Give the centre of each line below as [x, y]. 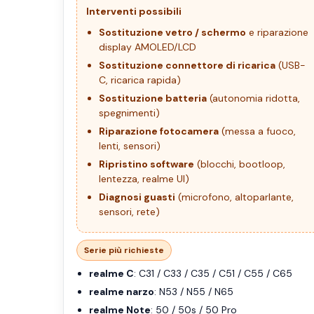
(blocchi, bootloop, [240, 164]
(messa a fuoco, [257, 131]
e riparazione [277, 33]
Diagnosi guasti [137, 197]
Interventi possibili [134, 12]
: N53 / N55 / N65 [194, 292]
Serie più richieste [124, 251]
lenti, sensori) [130, 146]
